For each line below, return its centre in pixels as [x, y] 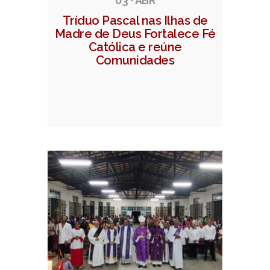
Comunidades [135, 61]
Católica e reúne [135, 47]
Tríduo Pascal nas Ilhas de [135, 21]
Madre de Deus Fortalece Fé [135, 34]
